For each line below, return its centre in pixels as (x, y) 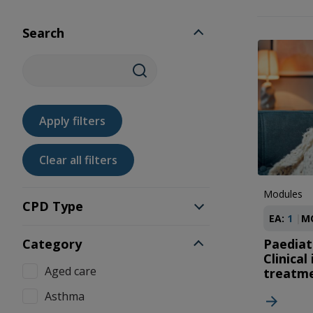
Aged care (71, 271)
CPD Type (53, 206)
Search (43, 33)
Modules (283, 194)
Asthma (65, 296)
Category (52, 244)
